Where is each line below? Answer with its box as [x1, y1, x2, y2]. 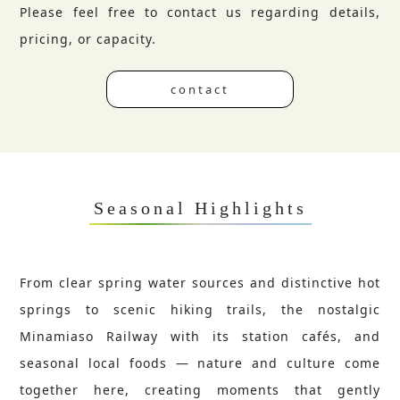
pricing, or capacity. [20, 30, 157, 48]
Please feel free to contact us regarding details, [20, 4, 380, 21]
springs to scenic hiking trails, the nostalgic [20, 301, 380, 319]
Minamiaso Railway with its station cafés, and [20, 328, 380, 346]
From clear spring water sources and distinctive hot [20, 274, 380, 292]
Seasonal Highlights [93, 198, 307, 219]
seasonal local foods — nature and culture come [20, 354, 380, 372]
